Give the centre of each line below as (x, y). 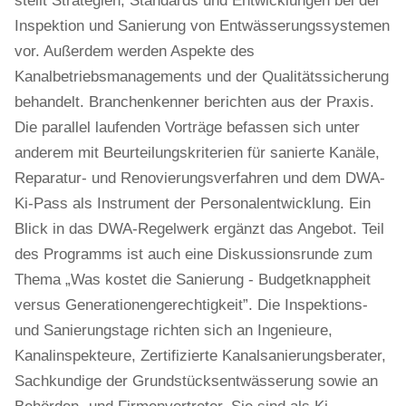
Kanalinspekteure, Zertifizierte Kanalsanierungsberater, (200, 356)
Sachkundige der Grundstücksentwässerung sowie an (196, 381)
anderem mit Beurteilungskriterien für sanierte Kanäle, (197, 153)
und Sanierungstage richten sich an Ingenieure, (174, 330)
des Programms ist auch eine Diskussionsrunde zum (193, 254)
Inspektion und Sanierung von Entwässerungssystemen (202, 26)
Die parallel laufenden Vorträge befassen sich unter (187, 127)
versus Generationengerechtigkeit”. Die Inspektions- (191, 305)
